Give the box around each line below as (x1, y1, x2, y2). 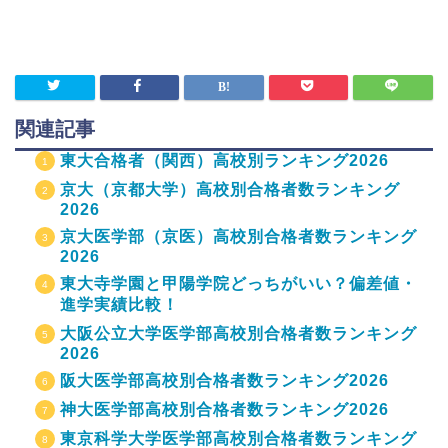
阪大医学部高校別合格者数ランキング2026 (60, 372, 389, 389)
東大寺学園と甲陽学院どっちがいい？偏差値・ (60, 275, 417, 292)
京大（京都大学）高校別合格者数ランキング (60, 181, 400, 198)
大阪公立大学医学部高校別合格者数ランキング (60, 325, 417, 342)
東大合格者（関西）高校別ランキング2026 (60, 152, 389, 169)
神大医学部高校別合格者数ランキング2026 (60, 401, 389, 418)
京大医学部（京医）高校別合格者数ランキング (60, 228, 417, 245)
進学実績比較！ (60, 296, 179, 313)
